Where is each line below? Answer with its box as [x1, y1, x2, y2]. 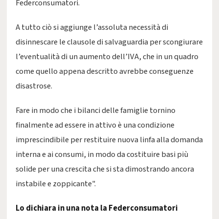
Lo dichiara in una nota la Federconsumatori [16, 202, 178, 214]
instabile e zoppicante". [16, 178, 96, 190]
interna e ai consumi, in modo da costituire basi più [16, 149, 188, 160]
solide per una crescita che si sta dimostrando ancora [16, 163, 194, 175]
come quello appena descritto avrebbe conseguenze [16, 66, 194, 77]
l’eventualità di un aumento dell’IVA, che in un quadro [16, 51, 198, 63]
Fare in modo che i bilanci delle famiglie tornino [16, 105, 175, 116]
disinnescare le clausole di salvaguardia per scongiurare [16, 36, 203, 48]
